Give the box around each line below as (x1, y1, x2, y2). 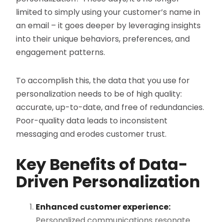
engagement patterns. (16, 47, 106, 58)
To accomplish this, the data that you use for (16, 75, 190, 87)
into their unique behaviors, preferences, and (16, 33, 190, 45)
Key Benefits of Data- (16, 153, 188, 176)
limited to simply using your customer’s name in (16, 6, 201, 18)
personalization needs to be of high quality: (16, 88, 182, 100)
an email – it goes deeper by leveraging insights (16, 20, 201, 32)
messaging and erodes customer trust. (16, 128, 167, 140)
